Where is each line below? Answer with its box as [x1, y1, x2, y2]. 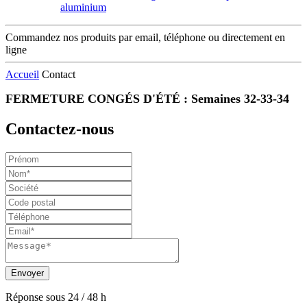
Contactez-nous [5, 119, 114, 138]
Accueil [5, 69, 39, 80]
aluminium [60, 1, 106, 13]
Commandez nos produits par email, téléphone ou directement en [5, 32, 285, 43]
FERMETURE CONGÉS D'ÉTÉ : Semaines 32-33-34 [5, 92, 289, 106]
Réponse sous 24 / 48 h [5, 291, 106, 303]
